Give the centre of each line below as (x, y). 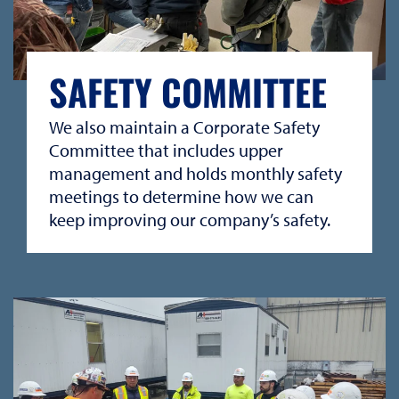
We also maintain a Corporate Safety (184, 126)
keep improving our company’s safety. (190, 219)
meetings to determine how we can (181, 196)
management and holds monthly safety (195, 173)
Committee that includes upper (166, 150)
